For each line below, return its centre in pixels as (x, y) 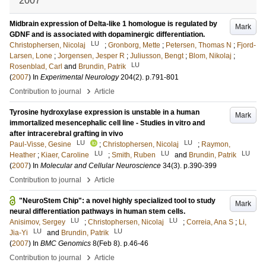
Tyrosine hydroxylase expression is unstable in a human (104, 112)
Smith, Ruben (134, 155)
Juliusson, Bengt (157, 56)
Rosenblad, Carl (36, 66)
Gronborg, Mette (134, 45)
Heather (23, 155)
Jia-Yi (19, 233)
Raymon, (216, 144)
